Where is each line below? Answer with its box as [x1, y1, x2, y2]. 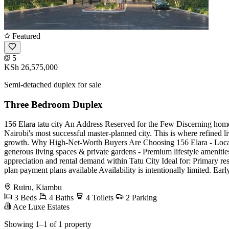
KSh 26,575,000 [4, 62, 58, 72]
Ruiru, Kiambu [13, 183, 62, 192]
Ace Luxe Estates [11, 202, 70, 212]
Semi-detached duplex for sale [4, 80, 101, 89]
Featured [10, 31, 40, 40]
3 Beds [12, 193, 37, 202]
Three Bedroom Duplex [4, 99, 103, 110]
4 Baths [47, 193, 74, 202]
